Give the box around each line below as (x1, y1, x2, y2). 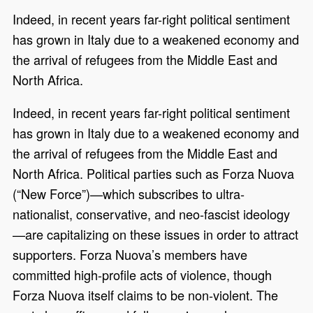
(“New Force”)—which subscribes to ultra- (13, 184, 245, 203)
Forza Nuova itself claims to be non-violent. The (13, 285, 279, 304)
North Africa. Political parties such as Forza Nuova (13, 163, 295, 182)
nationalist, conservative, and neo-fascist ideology (13, 204, 291, 223)
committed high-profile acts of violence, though (13, 265, 272, 284)
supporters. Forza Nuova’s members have (13, 245, 248, 263)
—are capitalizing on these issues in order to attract (13, 224, 299, 243)
